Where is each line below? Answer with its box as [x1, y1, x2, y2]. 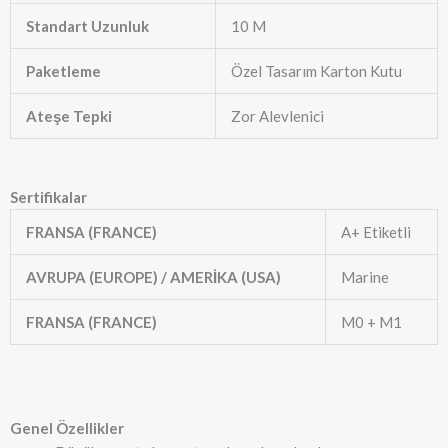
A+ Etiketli [341, 223, 411, 242]
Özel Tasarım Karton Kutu [231, 61, 402, 80]
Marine [341, 268, 389, 287]
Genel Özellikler [10, 418, 124, 437]
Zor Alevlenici [231, 106, 324, 125]
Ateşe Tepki [26, 106, 112, 125]
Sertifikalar [10, 188, 87, 207]
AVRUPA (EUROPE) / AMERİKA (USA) [26, 268, 281, 287]
